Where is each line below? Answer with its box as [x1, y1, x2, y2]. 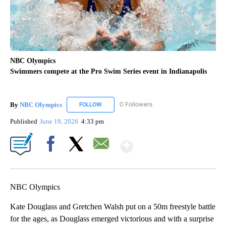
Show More [132, 133, 212, 151]
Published [10, 117, 37, 125]
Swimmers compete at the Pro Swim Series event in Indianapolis [10, 67, 207, 75]
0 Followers [120, 100, 152, 108]
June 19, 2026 [40, 117, 80, 125]
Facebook [39, 157, 67, 165]
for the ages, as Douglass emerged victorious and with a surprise [10, 214, 214, 223]
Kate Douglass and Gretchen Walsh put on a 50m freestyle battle [10, 202, 215, 211]
